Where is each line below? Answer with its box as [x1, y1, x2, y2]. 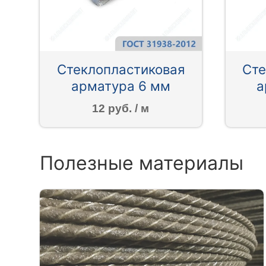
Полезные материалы [40, 151, 244, 175]
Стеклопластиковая [56, 61, 185, 78]
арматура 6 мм [71, 78, 170, 94]
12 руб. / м [92, 102, 150, 115]
